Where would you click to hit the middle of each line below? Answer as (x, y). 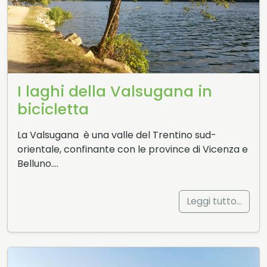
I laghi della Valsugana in (115, 92)
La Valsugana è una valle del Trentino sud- (117, 135)
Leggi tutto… (214, 201)
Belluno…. (38, 164)
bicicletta (53, 110)
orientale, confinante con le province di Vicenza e (133, 150)
